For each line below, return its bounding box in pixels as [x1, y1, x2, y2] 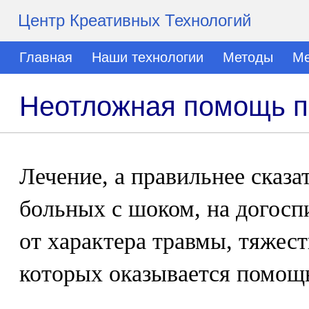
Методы [223, 50, 273, 65]
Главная [19, 50, 72, 65]
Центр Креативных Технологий [18, 11, 251, 30]
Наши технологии [92, 50, 203, 65]
